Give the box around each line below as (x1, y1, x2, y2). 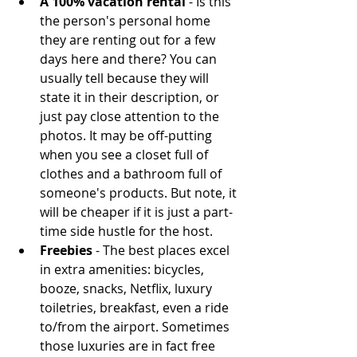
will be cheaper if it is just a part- (40, 203, 233, 222)
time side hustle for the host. (40, 222, 219, 241)
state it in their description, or (40, 88, 222, 107)
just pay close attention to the (40, 108, 222, 126)
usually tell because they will (40, 69, 212, 88)
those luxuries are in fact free (40, 337, 218, 355)
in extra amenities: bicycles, (40, 261, 207, 279)
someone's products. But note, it (40, 184, 240, 202)
